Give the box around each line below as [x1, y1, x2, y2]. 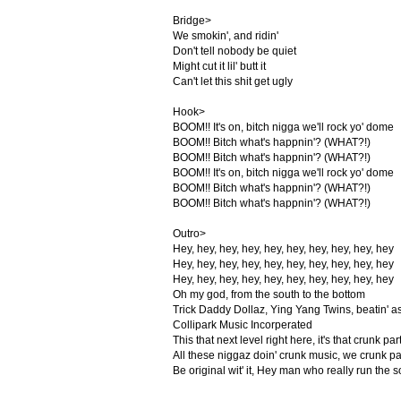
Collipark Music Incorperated [172, 319, 312, 331]
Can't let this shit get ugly [172, 75, 293, 88]
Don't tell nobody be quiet [172, 45, 296, 57]
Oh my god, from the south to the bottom [172, 288, 365, 301]
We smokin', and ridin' [172, 30, 278, 42]
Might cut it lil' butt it [172, 60, 266, 73]
